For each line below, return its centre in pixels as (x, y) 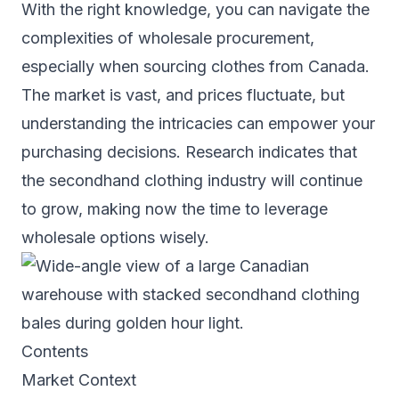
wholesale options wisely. (115, 237)
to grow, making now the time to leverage (175, 208)
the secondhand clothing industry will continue (192, 180)
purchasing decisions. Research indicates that (189, 151)
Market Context (79, 379)
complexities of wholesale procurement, (168, 37)
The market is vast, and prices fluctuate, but (183, 94)
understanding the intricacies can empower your (198, 123)
